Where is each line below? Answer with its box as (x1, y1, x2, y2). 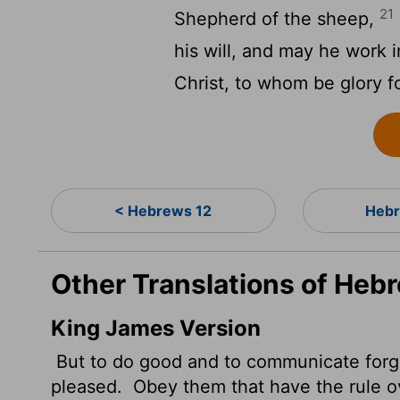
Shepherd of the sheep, (174, 8, 380, 29)
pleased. (51, 376, 128, 397)
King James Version (51, 315, 261, 341)
